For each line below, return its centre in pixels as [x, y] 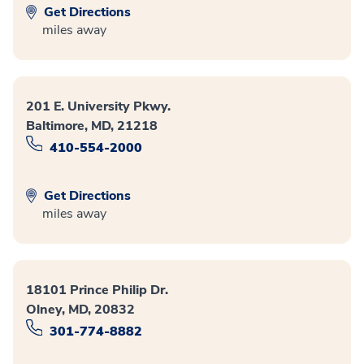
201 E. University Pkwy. [98, 106]
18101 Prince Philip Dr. [97, 290]
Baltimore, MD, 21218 [92, 126]
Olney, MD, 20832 [80, 310]
